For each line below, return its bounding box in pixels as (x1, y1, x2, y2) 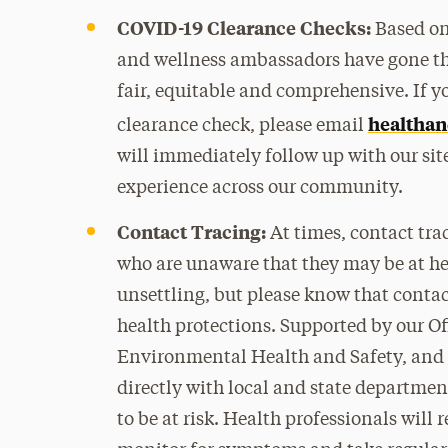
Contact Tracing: (116, 219, 270, 244)
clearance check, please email (116, 117, 368, 135)
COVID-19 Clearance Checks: (116, 15, 371, 40)
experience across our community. (116, 179, 403, 197)
